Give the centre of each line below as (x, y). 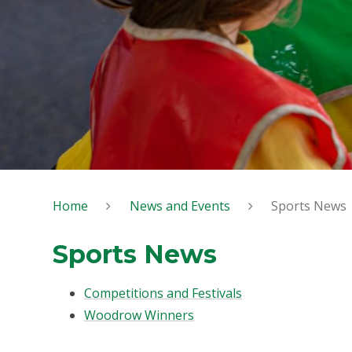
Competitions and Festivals (163, 293)
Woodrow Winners (139, 315)
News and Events (180, 205)
